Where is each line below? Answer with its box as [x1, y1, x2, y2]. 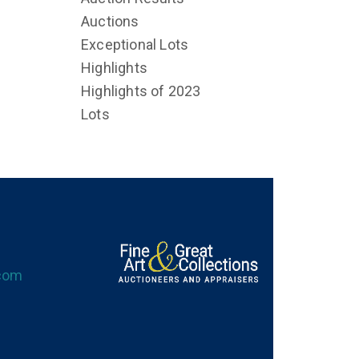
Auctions [81, 12, 139, 30]
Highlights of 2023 [81, 82, 201, 99]
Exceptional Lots [81, 35, 189, 53]
